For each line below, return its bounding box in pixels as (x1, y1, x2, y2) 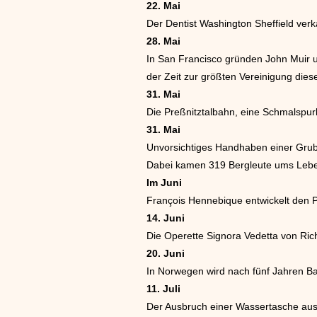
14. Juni (146, 212, 185, 224)
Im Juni (146, 176, 182, 188)
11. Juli (146, 282, 180, 294)
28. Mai (146, 35, 180, 47)
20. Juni (146, 247, 185, 259)
